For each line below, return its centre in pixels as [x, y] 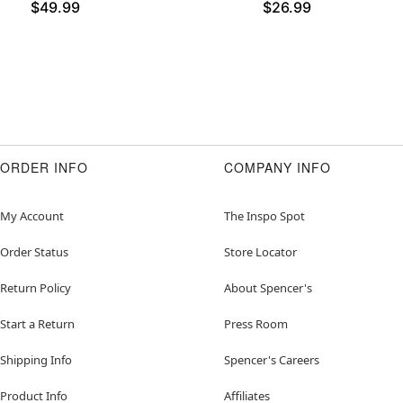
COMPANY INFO [278, 168]
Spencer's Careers [272, 360]
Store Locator [260, 252]
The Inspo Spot [264, 216]
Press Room [256, 324]
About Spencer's [268, 288]
